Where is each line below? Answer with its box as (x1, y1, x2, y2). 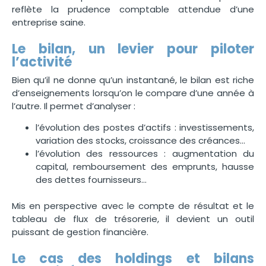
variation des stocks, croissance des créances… (36, 134, 245, 147)
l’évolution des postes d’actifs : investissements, (36, 121, 254, 134)
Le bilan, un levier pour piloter (12, 39, 254, 58)
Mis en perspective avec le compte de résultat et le (12, 199, 254, 213)
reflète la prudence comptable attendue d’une (12, 3, 254, 16)
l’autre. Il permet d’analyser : (12, 99, 135, 112)
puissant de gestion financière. (12, 226, 148, 239)
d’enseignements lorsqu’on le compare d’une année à (12, 86, 254, 99)
